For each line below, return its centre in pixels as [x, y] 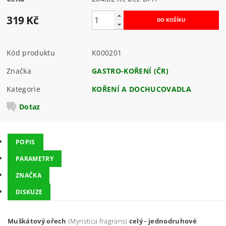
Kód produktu [31, 53]
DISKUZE [29, 192]
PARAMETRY [35, 158]
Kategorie [23, 89]
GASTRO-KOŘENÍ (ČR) [130, 71]
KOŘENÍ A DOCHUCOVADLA [142, 89]
